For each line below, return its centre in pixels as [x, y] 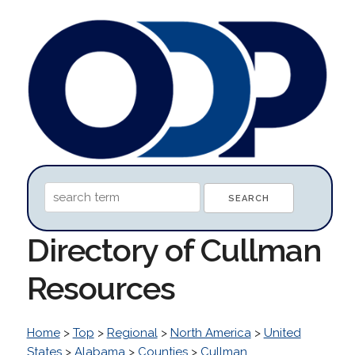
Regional [132, 332]
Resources [101, 288]
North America [210, 332]
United [282, 332]
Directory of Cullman [174, 250]
